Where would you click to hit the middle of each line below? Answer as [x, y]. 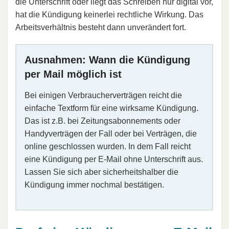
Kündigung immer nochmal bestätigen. [94, 185]
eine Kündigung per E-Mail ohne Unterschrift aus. [114, 159]
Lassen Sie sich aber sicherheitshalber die [101, 172]
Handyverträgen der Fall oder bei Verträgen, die [111, 134]
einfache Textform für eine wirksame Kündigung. [111, 108]
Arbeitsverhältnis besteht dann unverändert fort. [101, 28]
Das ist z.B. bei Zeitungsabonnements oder [102, 121]
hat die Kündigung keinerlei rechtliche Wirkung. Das [109, 15]
